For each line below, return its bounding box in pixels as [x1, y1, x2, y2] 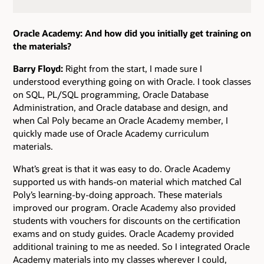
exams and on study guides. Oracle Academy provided [13, 227, 234, 240]
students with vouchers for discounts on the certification [13, 214, 240, 227]
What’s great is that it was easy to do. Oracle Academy [13, 163, 230, 175]
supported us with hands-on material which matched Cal [13, 176, 242, 188]
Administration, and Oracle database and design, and [13, 101, 228, 113]
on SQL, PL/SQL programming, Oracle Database [13, 88, 209, 100]
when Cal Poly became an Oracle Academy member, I [13, 114, 228, 126]
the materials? [13, 39, 71, 52]
